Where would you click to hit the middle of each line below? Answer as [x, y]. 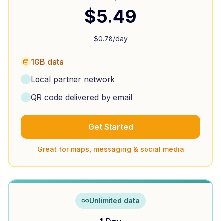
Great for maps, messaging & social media [110, 149]
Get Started [110, 127]
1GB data [47, 62]
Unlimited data [114, 201]
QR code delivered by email [81, 97]
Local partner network [73, 79]
